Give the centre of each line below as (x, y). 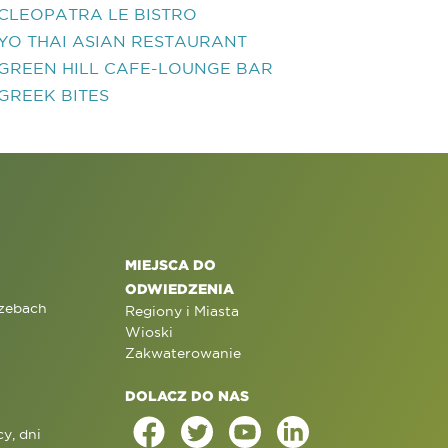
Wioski (148, 332)
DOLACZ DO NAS (186, 395)
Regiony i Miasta (181, 311)
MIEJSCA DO (170, 264)
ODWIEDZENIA (179, 288)
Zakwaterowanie (182, 353)
